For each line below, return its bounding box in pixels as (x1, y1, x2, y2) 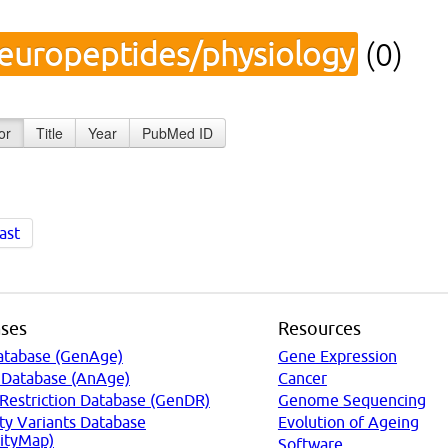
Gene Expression (277, 346, 397, 365)
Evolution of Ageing (277, 412, 419, 431)
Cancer (277, 368, 327, 387)
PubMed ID (142, 123, 213, 143)
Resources (277, 318, 361, 338)
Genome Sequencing (277, 390, 426, 409)
